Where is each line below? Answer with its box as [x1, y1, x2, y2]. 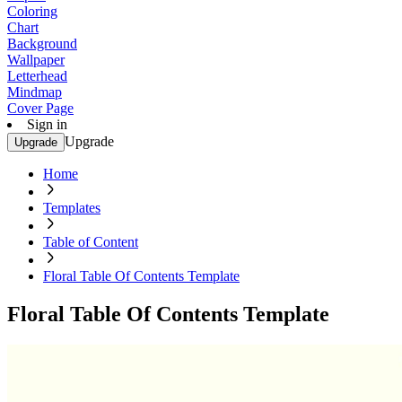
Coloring [7, 4, 57, 19]
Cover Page [7, 100, 74, 116]
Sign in [27, 117, 67, 132]
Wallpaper [7, 52, 65, 67]
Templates [43, 200, 100, 215]
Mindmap [7, 84, 62, 100]
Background [7, 36, 77, 51]
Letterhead [7, 68, 67, 83]
